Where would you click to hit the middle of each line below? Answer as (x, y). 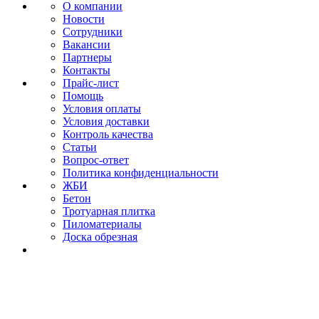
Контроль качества (108, 134)
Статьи (80, 147)
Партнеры (87, 57)
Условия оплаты (102, 108)
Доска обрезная (100, 236)
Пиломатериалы (102, 224)
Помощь (83, 95)
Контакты (87, 70)
